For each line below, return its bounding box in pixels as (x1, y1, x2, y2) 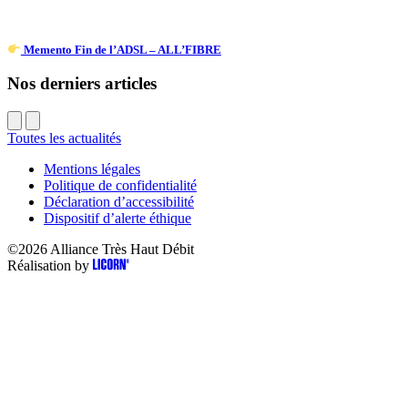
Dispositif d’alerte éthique (44, 210, 191, 227)
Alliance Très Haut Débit (50, 241, 194, 258)
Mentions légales (44, 161, 140, 178)
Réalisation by (7, 258, 89, 274)
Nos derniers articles (7, 74, 157, 94)
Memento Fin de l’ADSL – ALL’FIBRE (20, 42, 221, 56)
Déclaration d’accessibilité (44, 194, 194, 210)
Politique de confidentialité (44, 178, 197, 194)
